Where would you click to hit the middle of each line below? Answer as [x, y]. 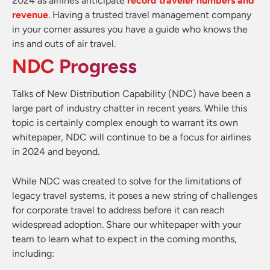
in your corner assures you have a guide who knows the [130, 29]
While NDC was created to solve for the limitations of [127, 181]
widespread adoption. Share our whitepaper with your [127, 224]
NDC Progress [74, 66]
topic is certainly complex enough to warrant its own [125, 123]
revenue [30, 15]
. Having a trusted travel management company [150, 15]
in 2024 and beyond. [56, 152]
